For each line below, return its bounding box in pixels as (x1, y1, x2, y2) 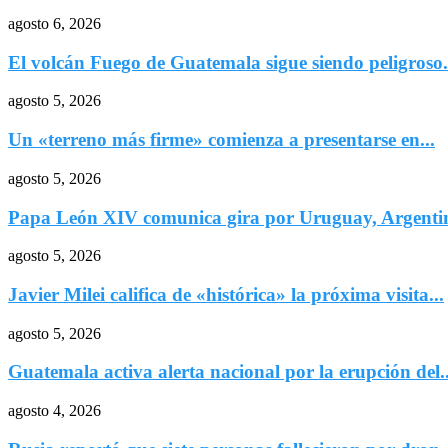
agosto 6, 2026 (8, 14, 101, 32)
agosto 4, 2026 (8, 402, 101, 420)
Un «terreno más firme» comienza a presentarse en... (8, 129, 435, 151)
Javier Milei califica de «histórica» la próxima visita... (8, 283, 444, 305)
